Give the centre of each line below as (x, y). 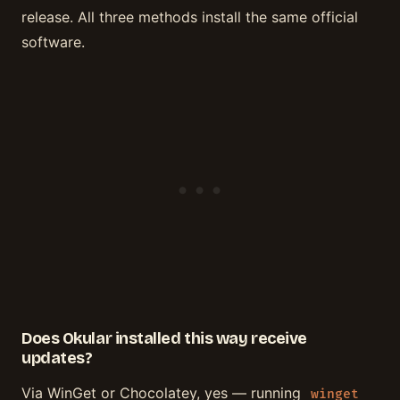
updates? (57, 358)
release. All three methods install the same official (190, 17)
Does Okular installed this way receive (164, 338)
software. (53, 42)
